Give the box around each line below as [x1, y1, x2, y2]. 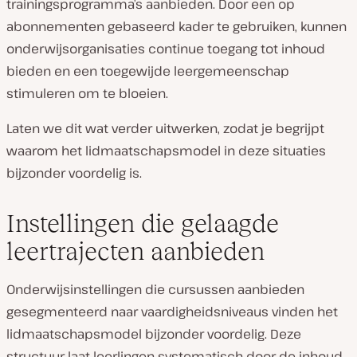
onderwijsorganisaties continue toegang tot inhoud [6, 39, 325, 57]
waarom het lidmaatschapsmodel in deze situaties [6, 141, 326, 159]
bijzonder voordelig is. [6, 163, 142, 182]
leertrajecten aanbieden [6, 236, 265, 265]
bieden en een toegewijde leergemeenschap [6, 61, 289, 80]
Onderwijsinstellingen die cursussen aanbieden [6, 280, 304, 298]
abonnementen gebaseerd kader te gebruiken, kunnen [6, 17, 347, 35]
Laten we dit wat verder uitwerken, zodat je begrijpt [6, 119, 324, 137]
